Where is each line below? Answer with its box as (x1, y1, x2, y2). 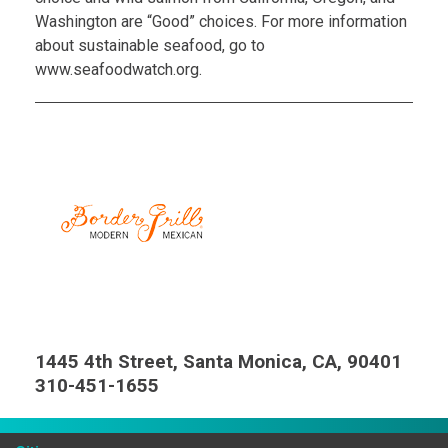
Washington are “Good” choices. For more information (35, 12, 407, 31)
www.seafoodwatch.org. (35, 60, 202, 79)
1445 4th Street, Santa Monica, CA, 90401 (35, 350, 402, 373)
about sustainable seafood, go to (35, 36, 265, 55)
